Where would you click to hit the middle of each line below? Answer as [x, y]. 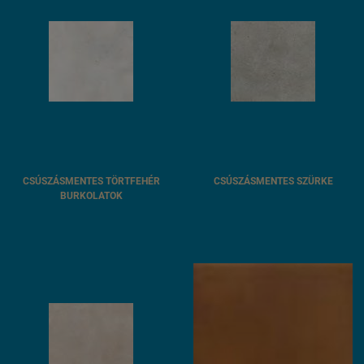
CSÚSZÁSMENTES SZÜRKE [273, 181]
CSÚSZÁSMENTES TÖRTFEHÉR [91, 181]
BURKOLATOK [91, 195]
